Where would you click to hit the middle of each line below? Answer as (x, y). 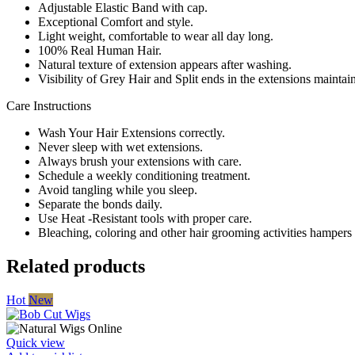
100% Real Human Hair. (100, 50)
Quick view (36, 342)
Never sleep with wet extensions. (120, 147)
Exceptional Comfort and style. (116, 21)
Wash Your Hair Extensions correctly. (132, 132)
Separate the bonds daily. (100, 204)
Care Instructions (49, 105)
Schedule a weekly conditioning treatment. (144, 175)
